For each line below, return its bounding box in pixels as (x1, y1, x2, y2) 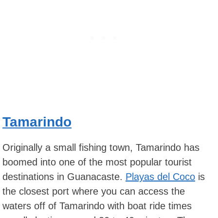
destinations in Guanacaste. (2, 171, 126, 182)
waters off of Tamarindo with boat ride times (2, 200, 192, 212)
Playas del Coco (126, 171, 195, 182)
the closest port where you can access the (2, 186, 185, 197)
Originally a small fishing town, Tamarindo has (2, 142, 200, 153)
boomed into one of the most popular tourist (2, 157, 192, 168)
